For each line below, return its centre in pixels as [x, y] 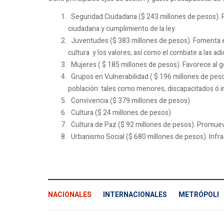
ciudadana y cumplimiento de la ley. [122, 28]
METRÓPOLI [199, 194]
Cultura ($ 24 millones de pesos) [119, 112]
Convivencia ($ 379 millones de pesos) [129, 100]
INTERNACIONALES [135, 194]
